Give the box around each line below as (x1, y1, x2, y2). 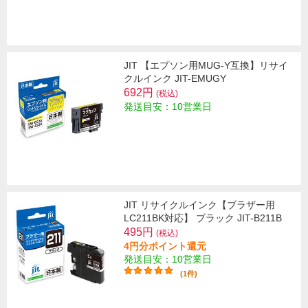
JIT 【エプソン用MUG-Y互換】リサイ (124, 59, 288, 71)
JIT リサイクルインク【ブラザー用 (124, 199, 275, 210)
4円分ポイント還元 (124, 240, 206, 252)
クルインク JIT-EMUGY (124, 72, 226, 84)
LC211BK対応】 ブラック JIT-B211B (124, 212, 282, 223)
